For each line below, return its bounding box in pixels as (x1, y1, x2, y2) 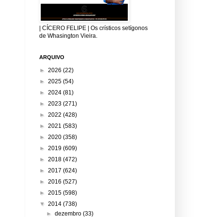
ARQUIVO (39, 54, 64, 60)
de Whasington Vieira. (39, 32, 97, 39)
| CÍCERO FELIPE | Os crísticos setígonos (39, 24, 148, 31)
